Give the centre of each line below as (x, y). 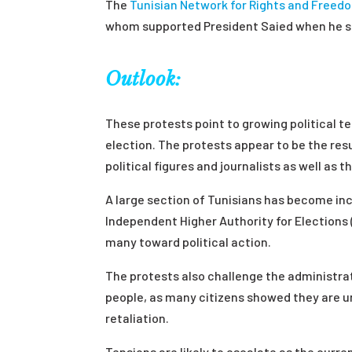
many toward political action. (189, 241)
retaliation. (137, 317)
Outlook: (143, 79)
